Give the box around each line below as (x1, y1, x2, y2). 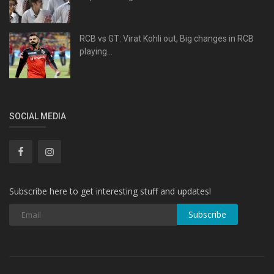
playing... (80, 46, 113, 56)
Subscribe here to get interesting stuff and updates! (9, 185, 211, 197)
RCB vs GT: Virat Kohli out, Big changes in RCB (80, 33, 254, 43)
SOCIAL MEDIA (9, 111, 66, 121)
